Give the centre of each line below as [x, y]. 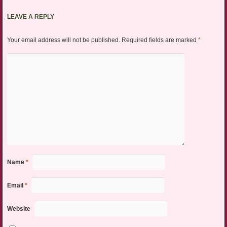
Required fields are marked [160, 40]
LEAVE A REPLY [30, 17]
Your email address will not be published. [63, 40]
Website [18, 209]
